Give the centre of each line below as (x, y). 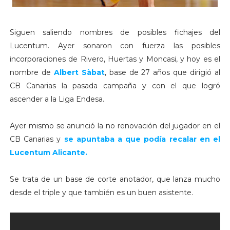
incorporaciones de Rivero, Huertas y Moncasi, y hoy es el (115, 59)
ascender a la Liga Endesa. (57, 99)
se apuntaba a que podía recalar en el (141, 139)
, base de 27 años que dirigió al (162, 72)
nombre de (32, 72)
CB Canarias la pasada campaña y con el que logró (115, 85)
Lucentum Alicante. (48, 152)
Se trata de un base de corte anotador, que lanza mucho (115, 179)
